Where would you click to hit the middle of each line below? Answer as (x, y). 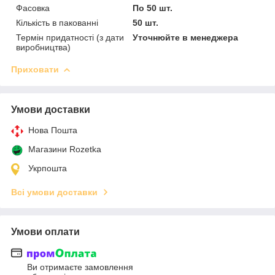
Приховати (35, 69)
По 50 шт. (153, 8)
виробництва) (43, 47)
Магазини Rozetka (65, 149)
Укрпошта (48, 168)
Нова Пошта (53, 130)
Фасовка (33, 8)
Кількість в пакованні (57, 22)
